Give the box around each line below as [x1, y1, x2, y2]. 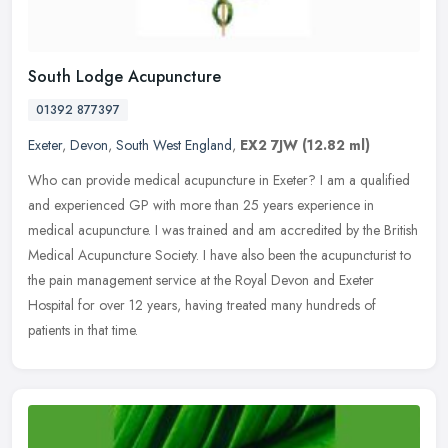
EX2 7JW [240, 135, 298, 156]
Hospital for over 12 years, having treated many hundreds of [28, 295, 376, 316]
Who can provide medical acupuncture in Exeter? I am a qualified [28, 170, 410, 191]
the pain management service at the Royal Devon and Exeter [28, 270, 374, 291]
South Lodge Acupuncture [28, 65, 221, 89]
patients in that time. [28, 320, 138, 341]
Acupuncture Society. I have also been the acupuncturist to [78, 245, 411, 266]
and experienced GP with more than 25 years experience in [28, 195, 374, 216]
